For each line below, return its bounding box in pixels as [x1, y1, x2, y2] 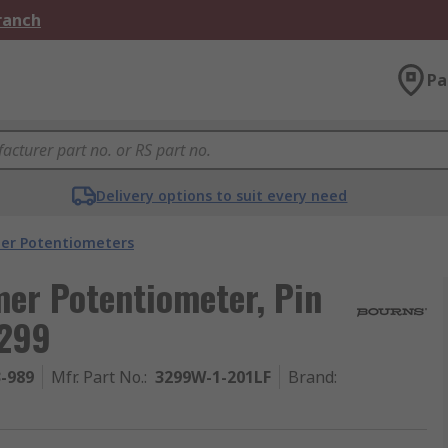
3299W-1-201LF [155, 366, 271, 388]
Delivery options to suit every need [96, 186, 348, 205]
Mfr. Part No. [51, 366, 144, 388]
